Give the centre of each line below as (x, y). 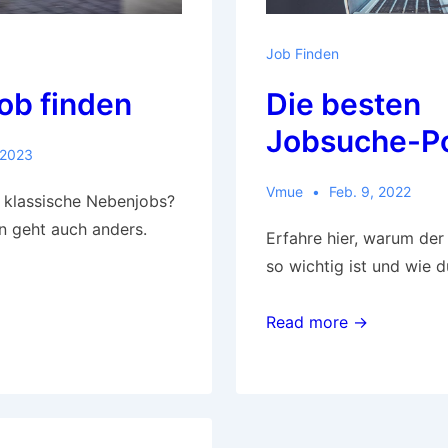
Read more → (316, 321)
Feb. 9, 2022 (369, 191)
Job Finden (302, 53)
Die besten (343, 103)
